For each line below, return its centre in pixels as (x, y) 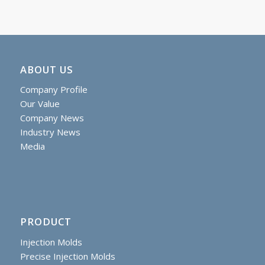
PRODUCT (46, 222)
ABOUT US (46, 69)
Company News (52, 118)
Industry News (50, 132)
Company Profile (54, 90)
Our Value (40, 104)
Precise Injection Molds (67, 256)
